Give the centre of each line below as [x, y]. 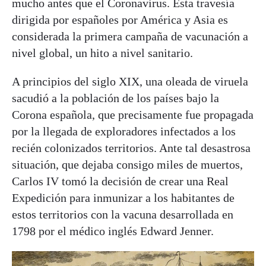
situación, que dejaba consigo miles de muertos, [127, 164]
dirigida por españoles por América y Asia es [120, 19]
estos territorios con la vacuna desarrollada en [123, 214]
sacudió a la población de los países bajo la [115, 98]
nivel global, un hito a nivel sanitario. [102, 53]
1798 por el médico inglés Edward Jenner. [113, 231]
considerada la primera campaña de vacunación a [130, 36]
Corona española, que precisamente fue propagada [133, 114]
